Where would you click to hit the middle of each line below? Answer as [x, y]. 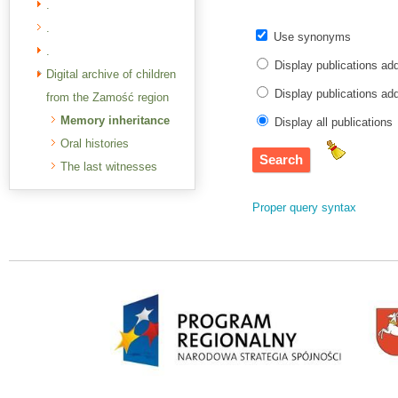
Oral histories [95, 143]
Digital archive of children [111, 74]
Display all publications [334, 122]
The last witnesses [109, 167]
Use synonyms [313, 36]
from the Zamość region [107, 97]
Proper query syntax [305, 207]
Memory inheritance [115, 120]
